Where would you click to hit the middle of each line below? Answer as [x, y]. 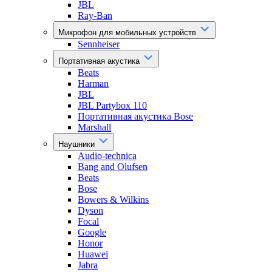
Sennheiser [99, 44]
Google [92, 232]
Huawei [93, 254]
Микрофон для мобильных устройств [128, 32]
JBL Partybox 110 [112, 105]
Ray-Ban [95, 15]
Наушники [78, 144]
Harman [93, 83]
